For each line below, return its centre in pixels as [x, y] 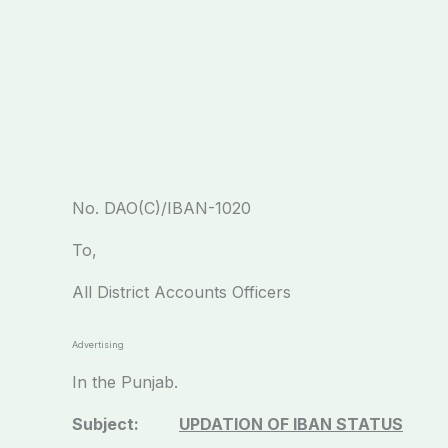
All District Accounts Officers [181, 292]
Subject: [125, 424]
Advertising [98, 344]
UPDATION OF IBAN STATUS [291, 424]
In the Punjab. [125, 382]
